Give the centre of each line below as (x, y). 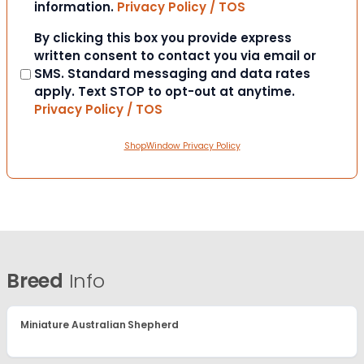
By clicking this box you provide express (163, 38)
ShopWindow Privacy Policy (182, 146)
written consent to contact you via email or (175, 56)
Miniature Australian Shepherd (100, 325)
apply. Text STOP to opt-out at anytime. (165, 92)
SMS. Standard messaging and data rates (172, 74)
